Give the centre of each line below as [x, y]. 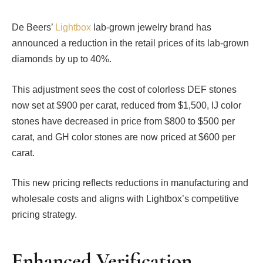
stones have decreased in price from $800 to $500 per [123, 121]
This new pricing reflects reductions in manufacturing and [130, 183]
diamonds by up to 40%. [63, 59]
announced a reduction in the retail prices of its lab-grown [130, 43]
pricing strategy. [44, 215]
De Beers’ [33, 27]
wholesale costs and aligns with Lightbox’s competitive [125, 199]
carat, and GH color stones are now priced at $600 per [124, 137]
